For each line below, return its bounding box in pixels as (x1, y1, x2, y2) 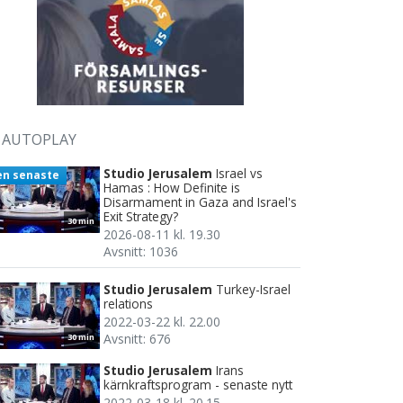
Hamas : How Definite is (103, 178, 240, 196)
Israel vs (216, 164, 263, 182)
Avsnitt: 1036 (103, 242, 178, 260)
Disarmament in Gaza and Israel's (103, 193, 297, 210)
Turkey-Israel (216, 280, 291, 298)
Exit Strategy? (103, 207, 178, 225)
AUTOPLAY (2, 129, 76, 149)
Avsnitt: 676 (103, 329, 171, 347)
